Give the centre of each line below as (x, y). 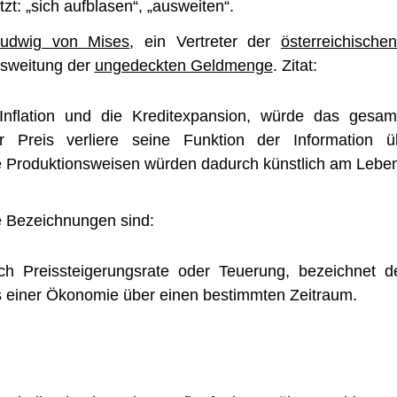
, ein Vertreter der (206, 42)
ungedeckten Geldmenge (183, 66)
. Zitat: (295, 66)
